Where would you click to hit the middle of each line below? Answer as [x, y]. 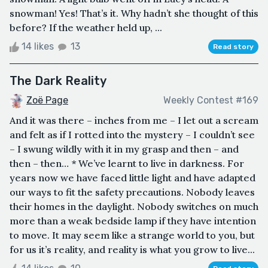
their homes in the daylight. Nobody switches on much [134, 206]
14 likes [38, 46]
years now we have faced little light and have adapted [133, 177]
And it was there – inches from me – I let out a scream [134, 120]
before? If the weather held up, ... [86, 27]
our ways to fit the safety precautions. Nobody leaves [132, 192]
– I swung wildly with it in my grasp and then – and [124, 149]
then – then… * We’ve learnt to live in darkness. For [127, 163]
